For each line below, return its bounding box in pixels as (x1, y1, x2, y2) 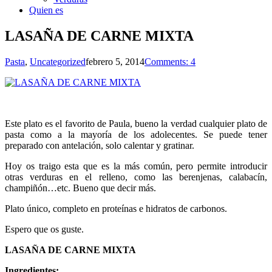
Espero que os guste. (5, 223, 84, 234)
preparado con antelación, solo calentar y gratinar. (5, 140, 194, 151)
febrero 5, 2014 (86, 56, 144, 67)
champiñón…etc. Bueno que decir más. (5, 182, 156, 193)
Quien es (29, 5, 63, 15)
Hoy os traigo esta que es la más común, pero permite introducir (5, 160, 267, 171)
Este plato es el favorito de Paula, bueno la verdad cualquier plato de (5, 118, 267, 129)
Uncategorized (30, 56, 86, 67)
